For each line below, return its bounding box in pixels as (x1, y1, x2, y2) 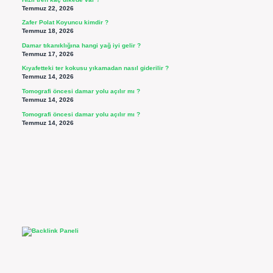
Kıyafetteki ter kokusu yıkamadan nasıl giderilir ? (21, 65, 169, 72)
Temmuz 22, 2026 (21, 4, 74, 12)
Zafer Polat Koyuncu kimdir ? (21, 19, 108, 26)
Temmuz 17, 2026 (21, 50, 74, 57)
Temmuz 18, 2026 (21, 27, 74, 35)
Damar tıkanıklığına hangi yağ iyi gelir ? (21, 41, 141, 49)
